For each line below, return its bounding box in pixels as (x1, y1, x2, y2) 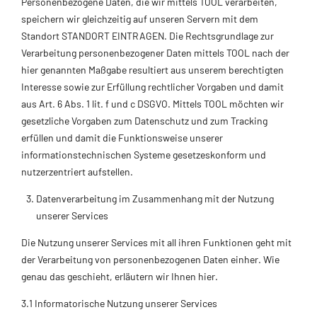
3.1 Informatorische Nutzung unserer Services (21, 296, 217, 309)
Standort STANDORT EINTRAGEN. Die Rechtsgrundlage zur (21, 29, 274, 42)
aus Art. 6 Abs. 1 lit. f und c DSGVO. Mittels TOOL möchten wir (21, 97, 284, 110)
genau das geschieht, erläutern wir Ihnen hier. (21, 270, 218, 282)
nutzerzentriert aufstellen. (21, 165, 133, 178)
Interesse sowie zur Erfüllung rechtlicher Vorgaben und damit (21, 80, 284, 93)
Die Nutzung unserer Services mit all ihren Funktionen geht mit (21, 236, 292, 248)
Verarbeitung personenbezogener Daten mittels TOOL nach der (21, 46, 289, 59)
